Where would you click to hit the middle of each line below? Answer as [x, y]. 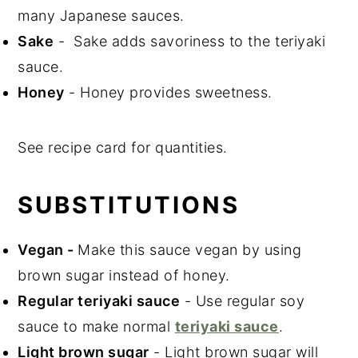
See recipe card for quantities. [123, 147]
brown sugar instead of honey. [124, 275]
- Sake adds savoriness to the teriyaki [190, 41]
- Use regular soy [243, 300]
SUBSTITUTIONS [129, 205]
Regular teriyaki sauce [99, 300]
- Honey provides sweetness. [168, 92]
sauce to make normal [96, 326]
